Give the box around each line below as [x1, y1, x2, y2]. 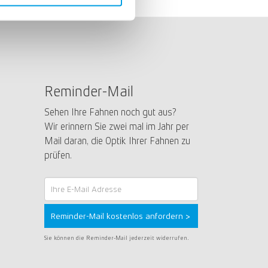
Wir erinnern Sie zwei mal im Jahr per [44, 120, 189, 132]
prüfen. [44, 149, 72, 161]
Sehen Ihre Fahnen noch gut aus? [44, 106, 176, 118]
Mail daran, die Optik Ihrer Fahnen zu [44, 135, 190, 147]
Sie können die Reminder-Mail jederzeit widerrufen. [44, 234, 189, 241]
